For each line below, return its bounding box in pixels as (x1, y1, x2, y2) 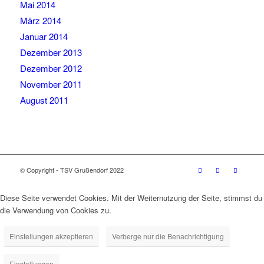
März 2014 (19, 14, 61, 27)
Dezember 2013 (19, 46, 82, 59)
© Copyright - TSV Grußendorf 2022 (19, 165, 124, 175)
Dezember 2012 (19, 62, 82, 75)
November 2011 (19, 78, 82, 91)
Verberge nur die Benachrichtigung (112, 231, 224, 242)
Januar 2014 (19, 30, 68, 43)
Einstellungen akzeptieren (9, 231, 93, 242)
